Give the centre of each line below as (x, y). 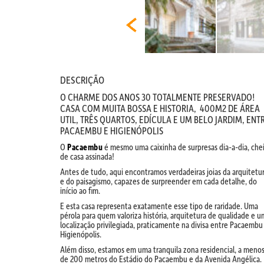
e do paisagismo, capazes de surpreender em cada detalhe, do (159, 181)
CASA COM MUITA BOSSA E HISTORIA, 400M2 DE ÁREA (160, 108)
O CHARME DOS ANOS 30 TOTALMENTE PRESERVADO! (158, 97)
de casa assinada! (87, 156)
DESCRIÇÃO (82, 80)
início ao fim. (80, 191)
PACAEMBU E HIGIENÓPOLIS (112, 131)
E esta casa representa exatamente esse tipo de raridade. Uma (159, 206)
